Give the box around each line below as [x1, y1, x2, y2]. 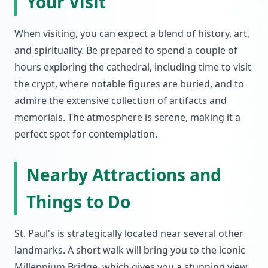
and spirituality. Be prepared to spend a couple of [14, 44, 237, 57]
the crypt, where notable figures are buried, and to [14, 77, 244, 90]
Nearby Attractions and [26, 163, 221, 186]
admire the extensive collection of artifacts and [14, 94, 227, 107]
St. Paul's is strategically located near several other [14, 227, 243, 240]
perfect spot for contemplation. [14, 127, 157, 141]
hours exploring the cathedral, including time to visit [14, 60, 251, 74]
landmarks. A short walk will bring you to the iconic [14, 243, 245, 257]
